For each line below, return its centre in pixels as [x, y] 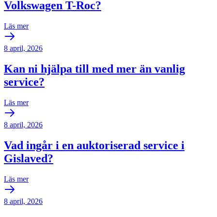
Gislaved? [29, 159]
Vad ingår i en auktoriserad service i [94, 146]
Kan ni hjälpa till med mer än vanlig [94, 69]
